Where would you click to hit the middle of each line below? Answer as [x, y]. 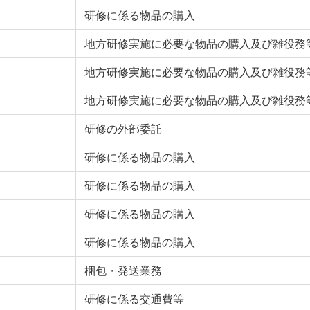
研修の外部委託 [123, 129]
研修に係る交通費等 [134, 299]
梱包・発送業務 [123, 271]
